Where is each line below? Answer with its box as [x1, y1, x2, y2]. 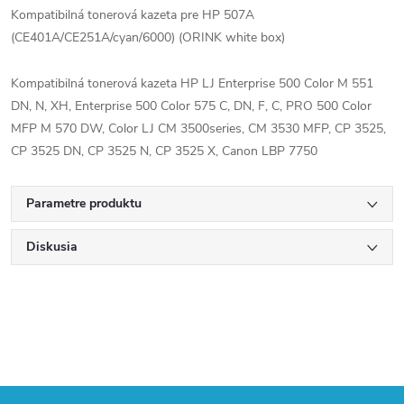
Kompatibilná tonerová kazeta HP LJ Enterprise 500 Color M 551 [11, 75, 373, 92]
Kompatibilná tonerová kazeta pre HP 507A [11, 6, 254, 23]
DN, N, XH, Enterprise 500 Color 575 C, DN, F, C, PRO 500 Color [11, 97, 372, 115]
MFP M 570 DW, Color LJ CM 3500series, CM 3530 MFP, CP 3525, [11, 120, 386, 137]
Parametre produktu [26, 195, 142, 212]
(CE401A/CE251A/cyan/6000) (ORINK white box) [11, 29, 285, 46]
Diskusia [26, 238, 78, 255]
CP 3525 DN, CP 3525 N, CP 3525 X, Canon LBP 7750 [11, 142, 317, 160]
